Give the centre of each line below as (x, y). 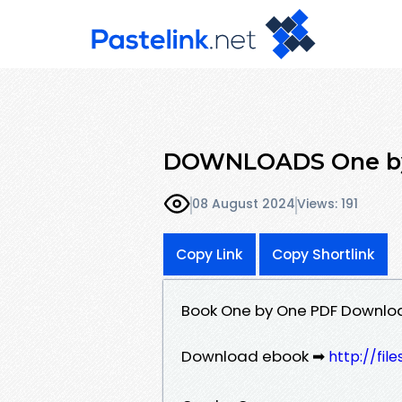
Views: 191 (328, 204)
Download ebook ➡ (255, 356)
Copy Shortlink (323, 254)
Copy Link (210, 254)
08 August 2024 (244, 204)
